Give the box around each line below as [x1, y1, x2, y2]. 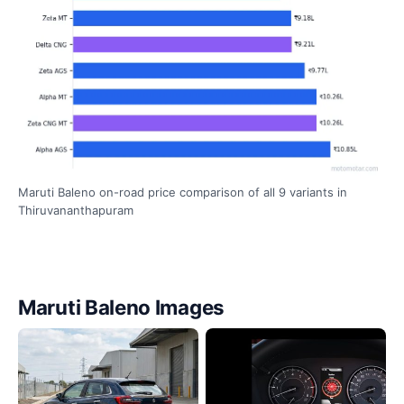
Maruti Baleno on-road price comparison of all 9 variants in [18, 185, 347, 200]
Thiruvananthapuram [18, 203, 133, 218]
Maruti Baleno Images [18, 295, 225, 320]
